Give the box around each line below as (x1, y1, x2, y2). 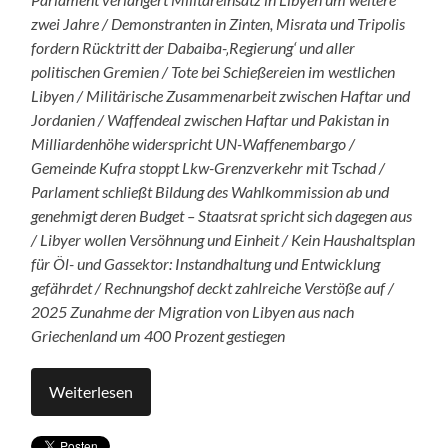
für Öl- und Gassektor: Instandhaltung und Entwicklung (31, 253, 381, 273)
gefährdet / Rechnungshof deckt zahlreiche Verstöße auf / (31, 277, 395, 297)
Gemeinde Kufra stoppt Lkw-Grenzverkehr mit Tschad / (31, 157, 386, 177)
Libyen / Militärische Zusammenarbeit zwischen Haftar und (31, 85, 411, 105)
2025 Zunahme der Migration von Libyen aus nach (31, 301, 355, 321)
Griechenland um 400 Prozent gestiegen (31, 325, 286, 345)
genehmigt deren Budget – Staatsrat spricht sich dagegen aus (31, 205, 413, 225)
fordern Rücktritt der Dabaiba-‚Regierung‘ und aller (31, 37, 356, 57)
